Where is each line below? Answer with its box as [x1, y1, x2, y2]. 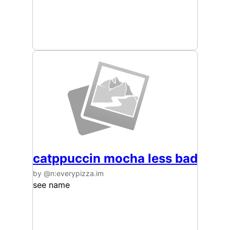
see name [33, 180, 70, 190]
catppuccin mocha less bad [33, 151, 198, 166]
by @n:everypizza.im [33, 169, 104, 178]
